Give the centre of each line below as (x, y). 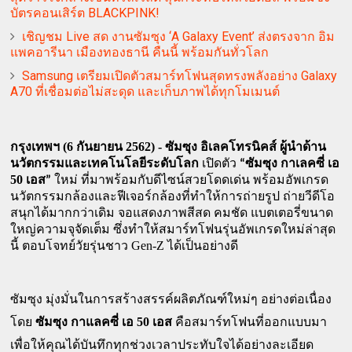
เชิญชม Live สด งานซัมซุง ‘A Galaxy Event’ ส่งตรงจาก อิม (179, 36)
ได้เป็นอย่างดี (203, 247)
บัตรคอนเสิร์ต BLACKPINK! (85, 13)
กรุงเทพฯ (37, 148)
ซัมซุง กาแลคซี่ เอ (86, 323)
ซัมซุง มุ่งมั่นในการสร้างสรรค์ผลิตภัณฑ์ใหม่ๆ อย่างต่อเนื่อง (171, 300)
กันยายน (100, 148)
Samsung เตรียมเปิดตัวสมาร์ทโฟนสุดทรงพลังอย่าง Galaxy (180, 75)
